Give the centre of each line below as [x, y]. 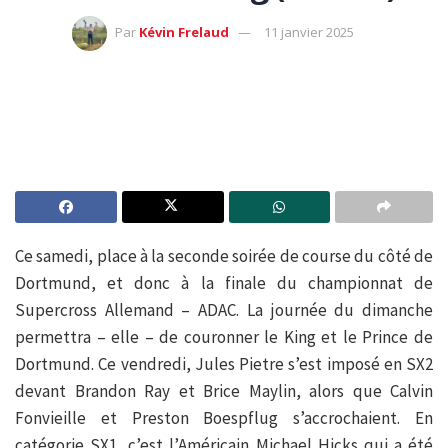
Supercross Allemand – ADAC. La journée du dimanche [224, 309]
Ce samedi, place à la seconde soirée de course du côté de [224, 255]
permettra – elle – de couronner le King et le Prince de [224, 336]
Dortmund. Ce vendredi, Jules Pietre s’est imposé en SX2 [224, 363]
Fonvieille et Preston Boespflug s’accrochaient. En [224, 417]
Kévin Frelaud [184, 31]
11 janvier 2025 [309, 31]
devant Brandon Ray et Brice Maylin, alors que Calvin [224, 390]
